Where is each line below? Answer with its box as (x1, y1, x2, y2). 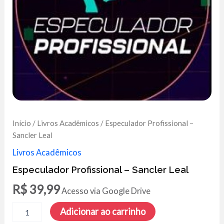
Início (12, 118, 31, 127)
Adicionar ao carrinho (59, 206, 145, 217)
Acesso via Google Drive (61, 186, 151, 196)
